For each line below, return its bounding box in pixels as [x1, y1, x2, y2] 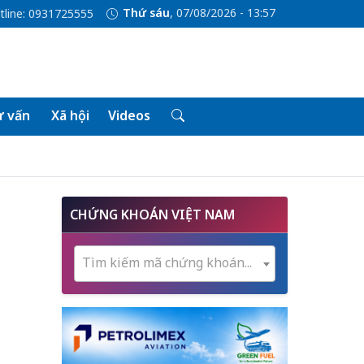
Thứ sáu [122, 5, 170, 21]
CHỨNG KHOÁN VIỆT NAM [70, 206, 235, 223]
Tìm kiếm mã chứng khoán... [82, 253, 252, 271]
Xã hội [50, 106, 89, 124]
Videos [107, 106, 150, 124]
